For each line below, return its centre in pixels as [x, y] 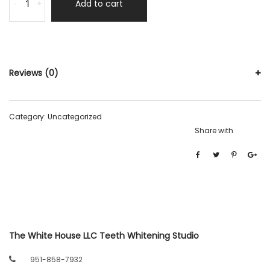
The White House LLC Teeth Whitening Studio [104, 235]
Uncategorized [75, 116]
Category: [28, 116]
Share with [214, 130]
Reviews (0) [34, 73]
